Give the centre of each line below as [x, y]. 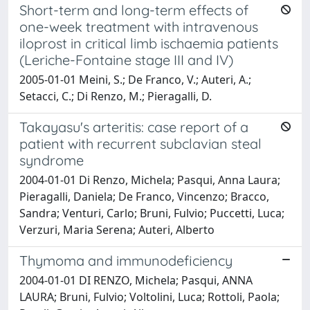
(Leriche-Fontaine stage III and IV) [126, 60]
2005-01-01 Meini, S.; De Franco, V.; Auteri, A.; [135, 79]
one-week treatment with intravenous [139, 26]
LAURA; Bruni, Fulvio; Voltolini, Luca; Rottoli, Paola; [149, 297]
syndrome [52, 160]
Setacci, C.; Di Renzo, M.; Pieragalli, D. [116, 96]
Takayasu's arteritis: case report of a [134, 127]
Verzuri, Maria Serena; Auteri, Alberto [117, 229]
